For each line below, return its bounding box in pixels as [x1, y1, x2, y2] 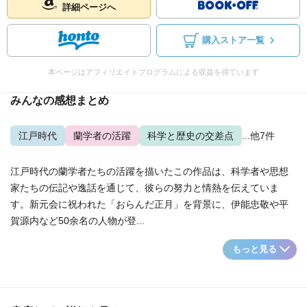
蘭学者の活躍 [73, 130, 131, 141]
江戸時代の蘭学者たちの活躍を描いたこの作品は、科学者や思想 [10, 166, 288, 177]
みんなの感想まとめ [10, 95, 109, 106]
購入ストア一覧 [201, 36, 265, 45]
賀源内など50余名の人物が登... [10, 215, 145, 226]
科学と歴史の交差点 [147, 130, 234, 141]
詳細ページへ [62, 3, 116, 12]
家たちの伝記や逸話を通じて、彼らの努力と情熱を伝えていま [10, 182, 279, 193]
